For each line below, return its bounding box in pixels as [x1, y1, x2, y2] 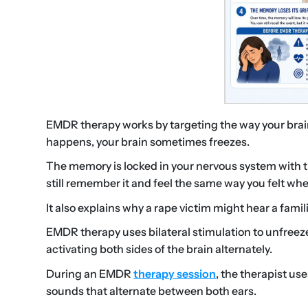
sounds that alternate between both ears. [46, 283, 257, 298]
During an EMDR [46, 266, 132, 280]
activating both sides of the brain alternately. [46, 242, 273, 256]
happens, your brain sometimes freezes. [46, 134, 250, 148]
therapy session [133, 266, 217, 280]
